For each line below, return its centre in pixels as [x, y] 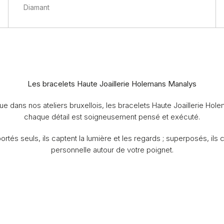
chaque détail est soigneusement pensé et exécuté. [112, 117]
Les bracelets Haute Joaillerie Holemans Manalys [112, 84]
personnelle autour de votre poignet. [112, 150]
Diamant [37, 7]
